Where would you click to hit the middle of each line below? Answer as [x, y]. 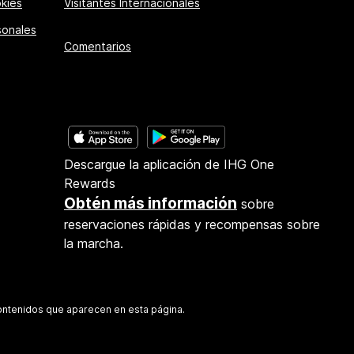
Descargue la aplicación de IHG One [169, 164]
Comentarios [98, 46]
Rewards [90, 183]
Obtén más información [151, 203]
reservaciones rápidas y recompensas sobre [192, 224]
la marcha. [94, 243]
